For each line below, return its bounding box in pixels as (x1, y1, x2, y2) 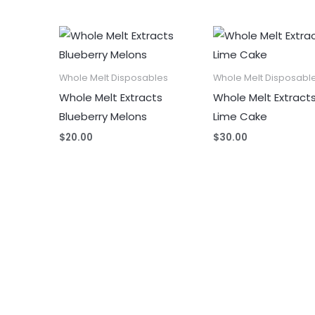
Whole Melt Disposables (59, 71, 169, 84)
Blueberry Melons (59, 109, 148, 124)
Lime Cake (213, 109, 268, 124)
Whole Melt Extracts (59, 90, 163, 105)
